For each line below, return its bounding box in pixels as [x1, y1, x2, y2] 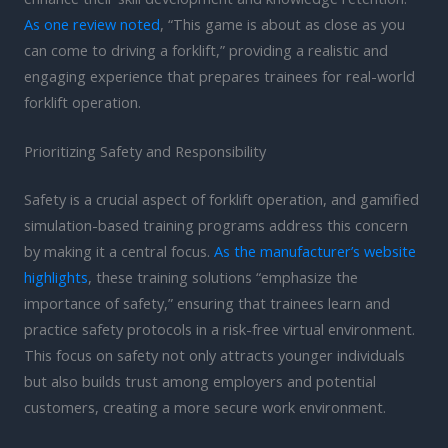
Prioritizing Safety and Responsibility [24, 141, 266, 162]
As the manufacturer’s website [214, 240, 416, 261]
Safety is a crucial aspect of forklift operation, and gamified [24, 188, 419, 209]
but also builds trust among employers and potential [24, 370, 376, 391]
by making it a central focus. [24, 240, 214, 261]
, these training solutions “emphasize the [88, 266, 358, 287]
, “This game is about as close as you [160, 13, 405, 34]
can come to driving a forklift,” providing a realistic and [24, 39, 388, 60]
